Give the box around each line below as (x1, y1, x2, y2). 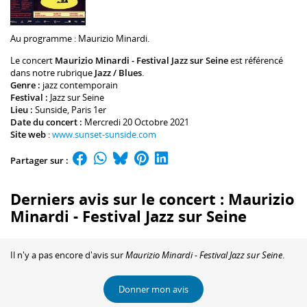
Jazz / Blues (95, 66, 142, 79)
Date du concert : (10, 115, 84, 128)
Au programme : (10, 32, 78, 45)
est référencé (228, 53, 283, 66)
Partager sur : (10, 154, 71, 167)
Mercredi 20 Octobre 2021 (84, 115, 189, 128)
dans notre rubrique (10, 66, 95, 79)
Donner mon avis (119, 283, 188, 296)
